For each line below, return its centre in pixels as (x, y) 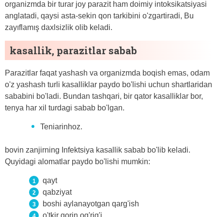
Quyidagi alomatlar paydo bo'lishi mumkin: (77, 162)
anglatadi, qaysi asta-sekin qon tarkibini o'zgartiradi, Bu (99, 16)
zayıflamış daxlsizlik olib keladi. (59, 28)
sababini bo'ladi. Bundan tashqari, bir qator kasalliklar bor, (104, 96)
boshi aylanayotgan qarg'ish (91, 204)
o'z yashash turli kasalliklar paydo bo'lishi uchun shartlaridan (108, 85)
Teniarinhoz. (61, 127)
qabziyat (57, 192)
